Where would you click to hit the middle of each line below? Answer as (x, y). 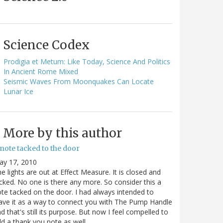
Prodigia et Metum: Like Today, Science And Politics (87, 61)
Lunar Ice (18, 91)
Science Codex (46, 45)
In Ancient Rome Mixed (41, 71)
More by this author (62, 133)
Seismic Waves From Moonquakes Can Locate (79, 81)
